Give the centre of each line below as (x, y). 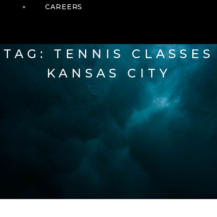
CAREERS (64, 7)
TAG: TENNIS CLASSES (108, 54)
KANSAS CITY (108, 73)
